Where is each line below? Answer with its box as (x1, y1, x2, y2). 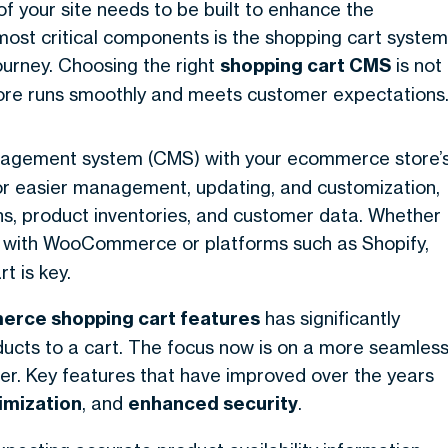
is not (391, 54, 442, 76)
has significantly (260, 307, 400, 329)
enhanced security (128, 392, 298, 415)
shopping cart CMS (220, 54, 391, 77)
